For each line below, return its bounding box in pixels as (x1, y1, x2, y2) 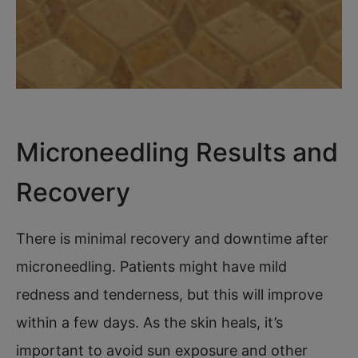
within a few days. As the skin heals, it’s (16, 313, 283, 331)
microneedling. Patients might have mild (16, 257, 287, 275)
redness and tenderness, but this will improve (16, 285, 323, 303)
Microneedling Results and (16, 136, 338, 168)
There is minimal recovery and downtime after (16, 229, 328, 247)
